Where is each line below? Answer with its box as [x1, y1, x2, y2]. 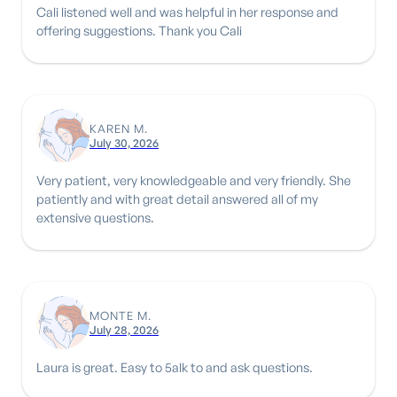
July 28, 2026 [90, 322, 159, 337]
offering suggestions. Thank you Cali [159, 21, 242, 38]
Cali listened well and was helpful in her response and [36, 3, 339, 19]
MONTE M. [90, 307, 152, 323]
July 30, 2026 [90, 135, 159, 150]
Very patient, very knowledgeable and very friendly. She [36, 171, 329, 188]
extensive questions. [36, 208, 154, 225]
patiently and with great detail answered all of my [36, 190, 318, 206]
